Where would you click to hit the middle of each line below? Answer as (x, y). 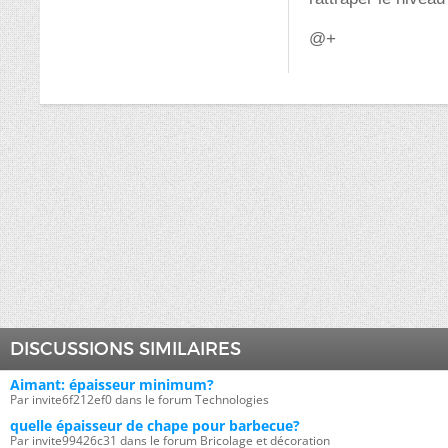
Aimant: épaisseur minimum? (112, 384)
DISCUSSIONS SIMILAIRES (125, 349)
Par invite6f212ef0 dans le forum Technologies (139, 399)
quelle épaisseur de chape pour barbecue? (155, 425)
